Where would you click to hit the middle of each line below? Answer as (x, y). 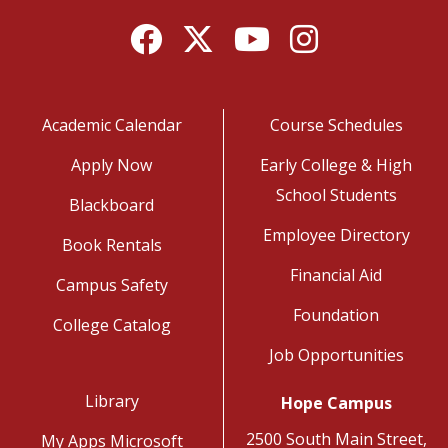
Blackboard (111, 204)
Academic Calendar (111, 124)
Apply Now (111, 164)
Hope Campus (336, 402)
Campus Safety (111, 284)
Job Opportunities (336, 354)
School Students (336, 194)
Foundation (336, 314)
